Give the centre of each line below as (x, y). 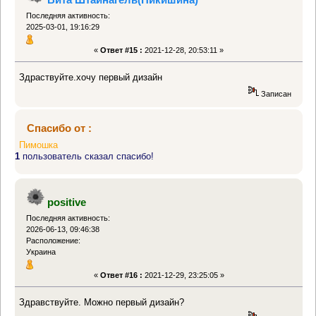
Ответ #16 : (121, 275)
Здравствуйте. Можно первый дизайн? (102, 302)
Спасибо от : (59, 128)
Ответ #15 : (121, 50)
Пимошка (39, 145)
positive (66, 202)
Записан (275, 93)
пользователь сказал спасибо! (87, 157)
